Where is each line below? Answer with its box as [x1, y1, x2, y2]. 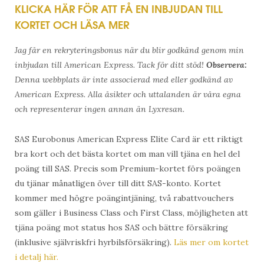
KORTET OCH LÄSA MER [15, 16, 129, 33]
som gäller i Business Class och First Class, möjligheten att [15, 207, 248, 219]
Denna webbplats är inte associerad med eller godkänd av [15, 74, 233, 85]
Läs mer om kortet [174, 237, 249, 248]
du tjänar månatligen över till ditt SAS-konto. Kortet [15, 178, 221, 189]
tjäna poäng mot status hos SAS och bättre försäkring [15, 222, 228, 233]
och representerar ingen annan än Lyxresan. [15, 104, 184, 115]
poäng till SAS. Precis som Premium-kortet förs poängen [15, 163, 240, 174]
